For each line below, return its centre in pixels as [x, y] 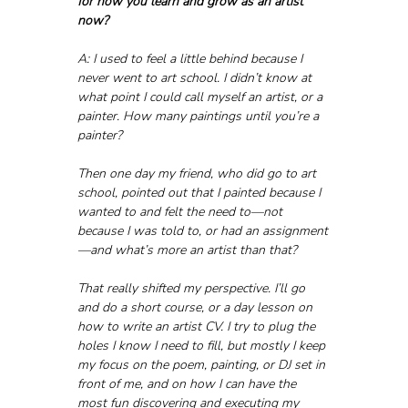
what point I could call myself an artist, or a [201, 97]
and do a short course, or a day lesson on [196, 307]
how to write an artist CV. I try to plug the [198, 326]
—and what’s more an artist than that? [189, 250]
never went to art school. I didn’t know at [196, 77]
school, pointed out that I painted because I [200, 192]
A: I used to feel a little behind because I [191, 58]
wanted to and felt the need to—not [181, 211]
